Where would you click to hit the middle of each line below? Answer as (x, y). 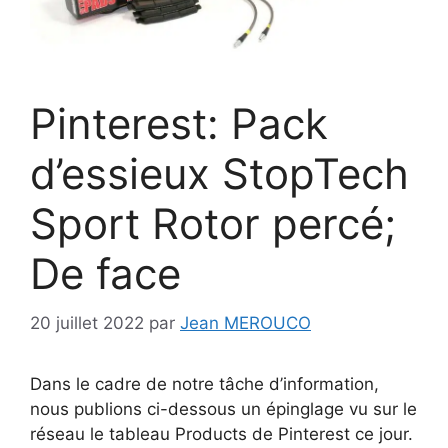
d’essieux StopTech (219, 174)
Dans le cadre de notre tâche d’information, (204, 383)
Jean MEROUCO (245, 322)
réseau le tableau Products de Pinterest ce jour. (221, 433)
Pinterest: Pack (179, 124)
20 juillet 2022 (87, 322)
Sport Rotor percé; (213, 224)
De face (105, 274)
